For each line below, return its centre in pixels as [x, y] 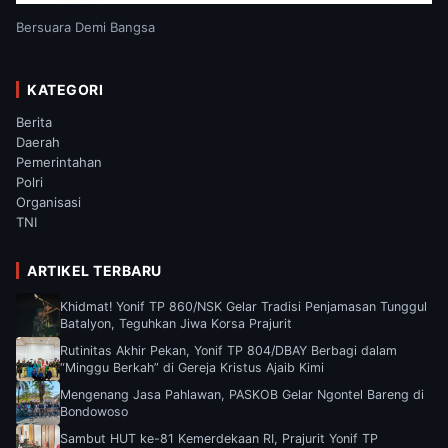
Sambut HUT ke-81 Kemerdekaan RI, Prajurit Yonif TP [219, 438]
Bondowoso [94, 411]
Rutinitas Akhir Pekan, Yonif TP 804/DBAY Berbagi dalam [228, 350]
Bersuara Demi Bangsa [85, 26]
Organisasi [48, 201]
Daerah [38, 141]
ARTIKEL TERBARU [94, 270]
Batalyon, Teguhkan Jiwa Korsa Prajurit [176, 323]
